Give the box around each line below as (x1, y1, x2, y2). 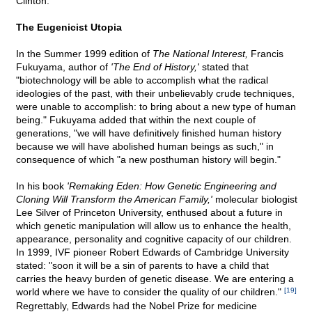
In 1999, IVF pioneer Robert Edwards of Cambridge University (16, 247, 289, 258)
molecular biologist (212, 194, 297, 205)
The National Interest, (153, 48, 248, 60)
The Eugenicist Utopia (16, 22, 122, 33)
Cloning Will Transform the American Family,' (16, 194, 212, 205)
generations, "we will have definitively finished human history (16, 127, 281, 139)
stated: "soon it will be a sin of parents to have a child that (16, 260, 269, 272)
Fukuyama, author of (16, 61, 111, 73)
